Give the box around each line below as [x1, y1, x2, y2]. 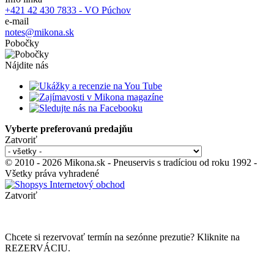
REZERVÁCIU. [5, 242, 70, 253]
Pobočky [5, 37, 39, 48]
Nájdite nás [5, 59, 48, 70]
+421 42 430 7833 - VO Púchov [5, 4, 131, 15]
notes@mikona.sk [5, 26, 74, 37]
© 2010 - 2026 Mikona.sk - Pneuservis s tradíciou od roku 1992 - [5, 157, 257, 168]
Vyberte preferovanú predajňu [5, 123, 133, 134]
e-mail [5, 15, 29, 26]
